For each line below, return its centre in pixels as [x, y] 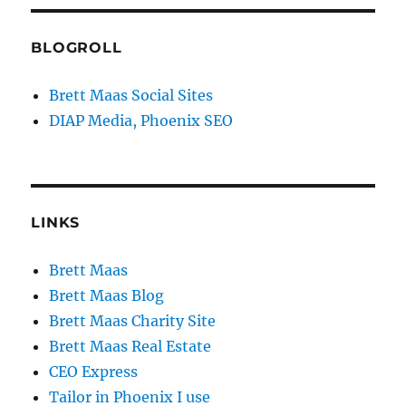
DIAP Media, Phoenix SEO [141, 121]
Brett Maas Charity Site [133, 321]
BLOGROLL [77, 48]
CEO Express [94, 372]
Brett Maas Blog [107, 296]
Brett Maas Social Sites [131, 96]
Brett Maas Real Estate [130, 347]
